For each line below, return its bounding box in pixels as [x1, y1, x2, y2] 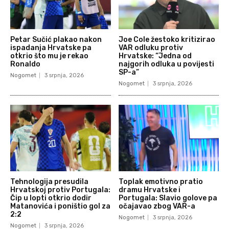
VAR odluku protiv [118, 43, 183, 53]
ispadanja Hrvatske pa [10, 43, 91, 53]
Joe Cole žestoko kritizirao [118, 35, 215, 44]
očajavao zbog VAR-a [118, 201, 195, 211]
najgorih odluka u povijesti [118, 60, 214, 69]
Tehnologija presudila [10, 177, 88, 186]
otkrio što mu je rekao [10, 52, 88, 61]
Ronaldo [10, 60, 40, 69]
